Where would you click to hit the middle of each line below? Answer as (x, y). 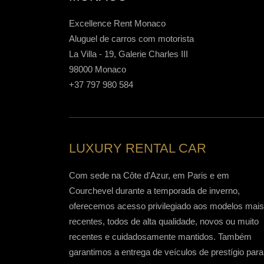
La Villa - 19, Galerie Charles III (128, 54)
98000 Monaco (98, 70)
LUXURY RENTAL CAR (138, 148)
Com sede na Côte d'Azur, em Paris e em (149, 176)
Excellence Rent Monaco (117, 24)
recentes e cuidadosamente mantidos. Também (160, 237)
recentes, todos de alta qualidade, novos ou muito (164, 222)
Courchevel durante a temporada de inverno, (154, 191)
